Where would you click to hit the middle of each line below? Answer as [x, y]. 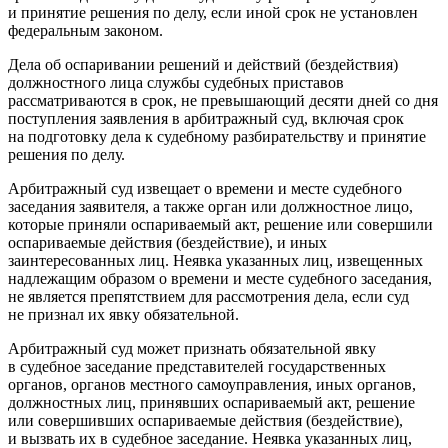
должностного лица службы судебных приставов [176, 82]
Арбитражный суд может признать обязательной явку [192, 348]
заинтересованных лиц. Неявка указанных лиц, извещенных [215, 260]
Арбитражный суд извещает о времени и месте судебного [205, 188]
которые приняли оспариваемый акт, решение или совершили [220, 224]
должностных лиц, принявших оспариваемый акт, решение [211, 402]
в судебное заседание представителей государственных [197, 366]
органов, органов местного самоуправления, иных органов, [212, 384]
